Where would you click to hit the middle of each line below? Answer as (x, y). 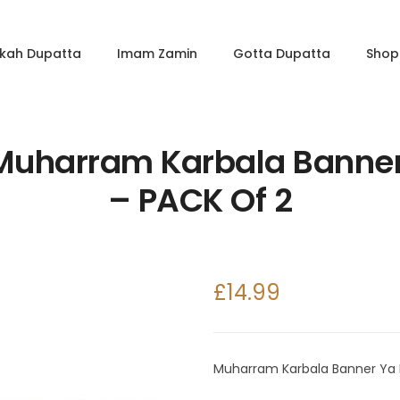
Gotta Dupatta (282, 53)
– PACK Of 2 (200, 200)
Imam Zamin (158, 53)
